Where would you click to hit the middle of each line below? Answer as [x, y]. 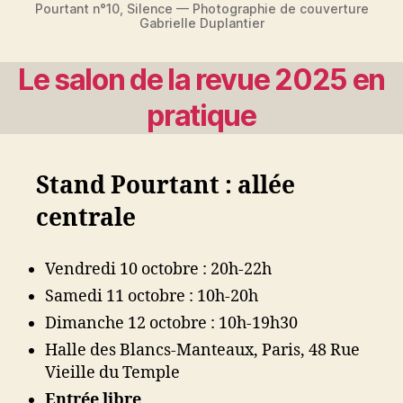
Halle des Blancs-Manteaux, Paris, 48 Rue [202, 350]
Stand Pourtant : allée [166, 186]
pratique [201, 115]
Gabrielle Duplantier [201, 22]
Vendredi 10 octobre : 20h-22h [158, 269]
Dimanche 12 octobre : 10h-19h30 [171, 323]
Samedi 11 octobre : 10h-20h [152, 296]
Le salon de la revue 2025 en [201, 79]
